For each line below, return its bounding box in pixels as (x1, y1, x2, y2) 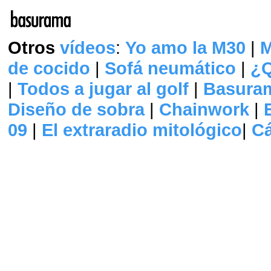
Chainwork (159, 99, 249, 119)
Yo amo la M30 (125, 38, 246, 57)
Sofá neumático (105, 58, 236, 78)
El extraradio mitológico (42, 120, 242, 140)
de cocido (8, 58, 90, 78)
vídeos (60, 38, 116, 57)
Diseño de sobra (8, 99, 145, 119)
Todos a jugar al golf (18, 79, 189, 99)
